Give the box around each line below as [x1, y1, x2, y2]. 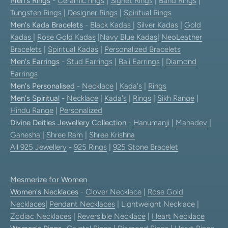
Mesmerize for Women [10, 175, 87, 184]
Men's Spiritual [10, 93, 60, 103]
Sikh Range [157, 93, 194, 103]
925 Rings [74, 142, 107, 152]
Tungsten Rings [10, 8, 62, 17]
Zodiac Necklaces [10, 211, 71, 221]
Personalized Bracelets [104, 44, 181, 54]
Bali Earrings [119, 56, 160, 66]
